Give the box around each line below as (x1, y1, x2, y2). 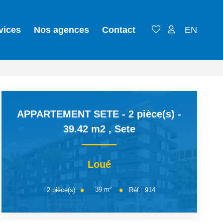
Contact (102, 25, 135, 35)
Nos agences (34, 25, 89, 35)
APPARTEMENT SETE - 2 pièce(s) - (17, 109, 182, 119)
